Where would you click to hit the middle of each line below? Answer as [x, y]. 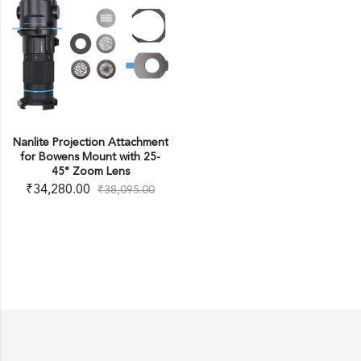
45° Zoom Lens [90, 172]
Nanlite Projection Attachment [90, 143]
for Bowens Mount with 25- [90, 157]
